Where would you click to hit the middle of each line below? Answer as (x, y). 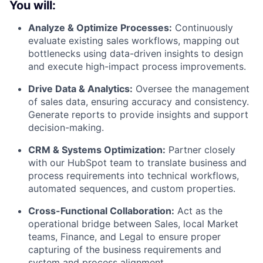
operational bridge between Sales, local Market (133, 224)
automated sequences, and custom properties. (132, 188)
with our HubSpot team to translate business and (137, 163)
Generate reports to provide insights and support (138, 114)
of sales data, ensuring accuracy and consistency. (139, 102)
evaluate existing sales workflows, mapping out (134, 41)
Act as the (198, 211)
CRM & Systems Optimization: (97, 150)
